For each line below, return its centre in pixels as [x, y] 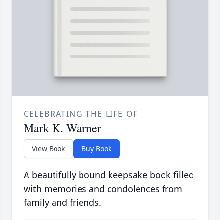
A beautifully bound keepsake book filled [109, 175]
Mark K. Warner [62, 128]
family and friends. [62, 203]
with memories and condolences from [103, 189]
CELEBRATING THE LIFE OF [81, 114]
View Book [48, 149]
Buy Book [96, 149]
